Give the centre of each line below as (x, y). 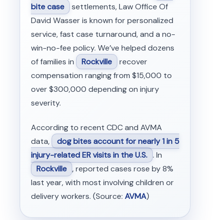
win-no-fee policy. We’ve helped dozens (102, 48)
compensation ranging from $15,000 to (101, 75)
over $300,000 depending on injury (95, 89)
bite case (47, 6)
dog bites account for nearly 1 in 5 (118, 141)
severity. (46, 103)
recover (132, 61)
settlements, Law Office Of (119, 6)
